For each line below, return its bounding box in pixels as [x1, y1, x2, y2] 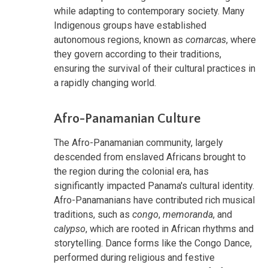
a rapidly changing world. [54, 77, 156, 89]
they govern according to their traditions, [54, 48, 221, 60]
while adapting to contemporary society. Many [54, 5, 245, 17]
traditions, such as [54, 208, 132, 220]
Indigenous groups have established [54, 19, 206, 31]
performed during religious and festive [54, 251, 215, 263]
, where [226, 33, 256, 45]
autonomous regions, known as [54, 33, 185, 45]
